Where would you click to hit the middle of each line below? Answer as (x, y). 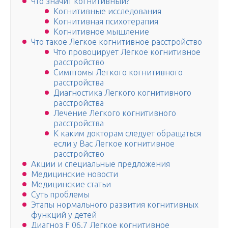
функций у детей (64, 215)
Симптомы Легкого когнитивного (118, 73)
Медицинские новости (75, 174)
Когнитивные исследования (107, 11)
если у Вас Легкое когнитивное (114, 144)
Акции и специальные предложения (101, 164)
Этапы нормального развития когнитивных (115, 205)
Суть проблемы (60, 195)
